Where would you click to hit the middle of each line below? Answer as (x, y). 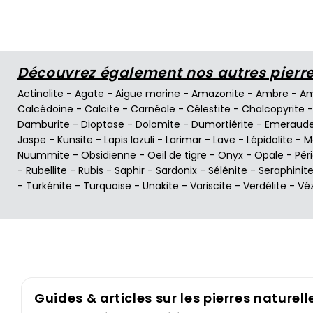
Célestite (209, 109)
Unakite (161, 185)
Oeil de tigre (177, 155)
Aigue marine (148, 93)
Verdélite (265, 185)
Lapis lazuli (129, 139)
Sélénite (228, 170)
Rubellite (46, 170)
